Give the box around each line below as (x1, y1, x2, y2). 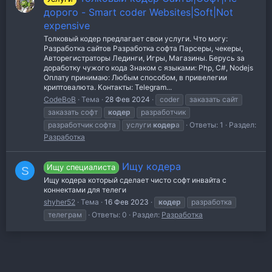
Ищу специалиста (47, 163, 116, 172)
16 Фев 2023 (104, 197, 149, 207)
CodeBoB (44, 95, 76, 104)
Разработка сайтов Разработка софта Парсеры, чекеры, (44, 44, 243, 53)
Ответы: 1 (189, 120, 223, 130)
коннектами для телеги (44, 185, 126, 195)
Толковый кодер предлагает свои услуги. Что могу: (44, 34, 228, 44)
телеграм (48, 210, 82, 220)
